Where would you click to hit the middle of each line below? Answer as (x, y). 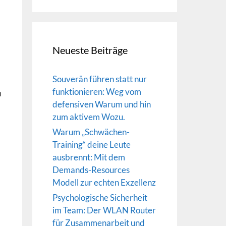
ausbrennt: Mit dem (89, 157)
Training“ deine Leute (91, 144)
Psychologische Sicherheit (100, 197)
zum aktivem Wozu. (89, 117)
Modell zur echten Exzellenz (104, 182)
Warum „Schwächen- (91, 132)
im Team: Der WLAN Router (104, 210)
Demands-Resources (91, 169)
